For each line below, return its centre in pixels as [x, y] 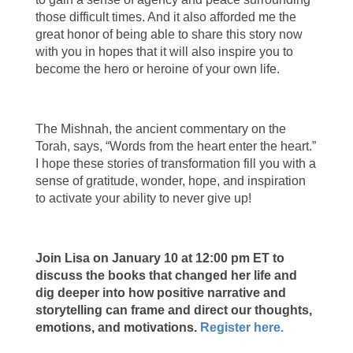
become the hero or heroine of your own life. [157, 69]
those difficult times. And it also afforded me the [165, 17]
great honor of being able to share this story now [169, 34]
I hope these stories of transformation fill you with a [175, 163]
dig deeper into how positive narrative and [160, 292]
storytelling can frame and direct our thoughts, [173, 310]
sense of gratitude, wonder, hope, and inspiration [170, 180]
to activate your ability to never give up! [143, 198]
